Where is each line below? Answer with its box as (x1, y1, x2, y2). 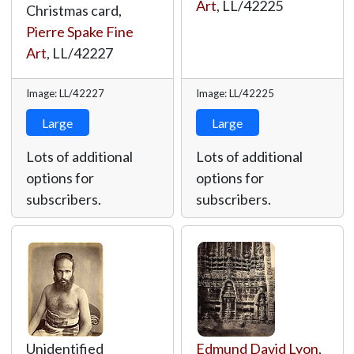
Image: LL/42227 (25, 87, 104, 100)
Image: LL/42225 (195, 87, 274, 100)
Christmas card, (25, 2, 122, 19)
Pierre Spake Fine (25, 23, 134, 40)
